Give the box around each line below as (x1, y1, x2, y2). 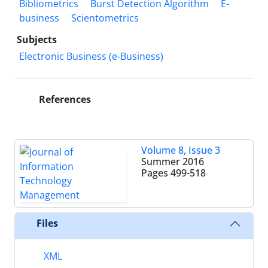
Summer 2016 (141, 154, 204, 168)
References (36, 92, 91, 106)
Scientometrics (71, 11, 139, 25)
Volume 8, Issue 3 (141, 143, 220, 157)
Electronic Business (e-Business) (19, 49, 163, 63)
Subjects (17, 32, 57, 46)
